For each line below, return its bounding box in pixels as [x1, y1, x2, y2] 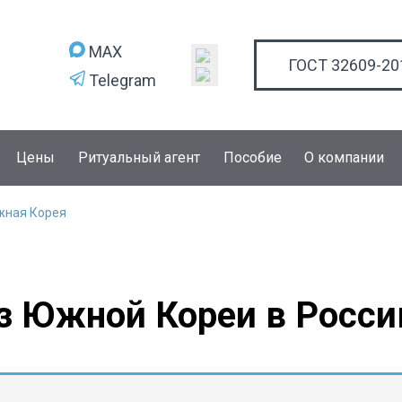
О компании [304, 149, 385, 166]
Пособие [223, 149, 282, 166]
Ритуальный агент [77, 149, 200, 166]
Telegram [84, 70, 156, 90]
